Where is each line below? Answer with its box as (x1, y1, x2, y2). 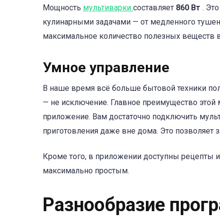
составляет (133, 2, 176, 12)
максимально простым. (43, 166, 129, 176)
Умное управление (43, 59, 169, 76)
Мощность (43, 2, 83, 12)
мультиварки (83, 2, 133, 12)
